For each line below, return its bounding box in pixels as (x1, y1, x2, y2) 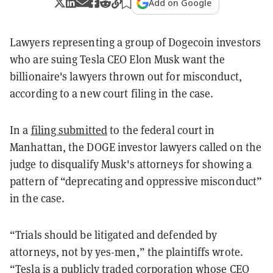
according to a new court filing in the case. (10, 86, 216, 101)
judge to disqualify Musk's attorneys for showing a (10, 157, 252, 171)
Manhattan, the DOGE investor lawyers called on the (10, 140, 262, 154)
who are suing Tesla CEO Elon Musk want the (10, 52, 225, 66)
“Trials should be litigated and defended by (10, 227, 218, 242)
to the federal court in (110, 122, 215, 137)
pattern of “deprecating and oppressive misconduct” (10, 174, 263, 188)
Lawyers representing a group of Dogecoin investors (10, 35, 261, 49)
